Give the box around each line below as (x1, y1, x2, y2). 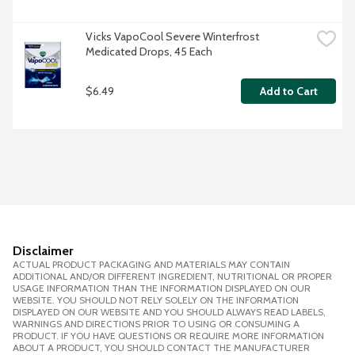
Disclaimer (13, 243, 73, 259)
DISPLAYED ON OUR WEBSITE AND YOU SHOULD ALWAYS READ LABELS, (13, 306, 326, 319)
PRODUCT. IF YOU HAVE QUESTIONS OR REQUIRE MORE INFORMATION (13, 330, 324, 342)
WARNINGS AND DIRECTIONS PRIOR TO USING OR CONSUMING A (13, 318, 300, 330)
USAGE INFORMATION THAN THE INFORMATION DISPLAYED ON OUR (13, 282, 311, 295)
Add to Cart (259, 84, 318, 99)
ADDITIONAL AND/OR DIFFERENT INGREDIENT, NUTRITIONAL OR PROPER (13, 270, 332, 283)
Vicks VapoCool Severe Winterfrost (86, 29, 259, 44)
